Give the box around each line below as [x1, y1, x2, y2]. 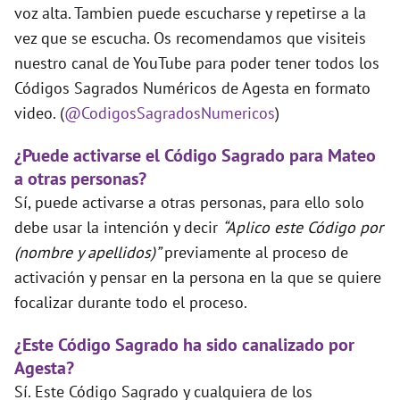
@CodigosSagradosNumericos [64, 103, 275, 124]
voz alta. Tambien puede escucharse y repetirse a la [14, 3, 366, 24]
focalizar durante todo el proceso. [14, 292, 247, 313]
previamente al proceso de [164, 242, 348, 263]
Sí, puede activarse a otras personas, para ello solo [14, 192, 364, 213]
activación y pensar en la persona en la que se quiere [14, 267, 381, 288]
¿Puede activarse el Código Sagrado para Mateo [14, 144, 376, 168]
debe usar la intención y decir [14, 217, 222, 238]
